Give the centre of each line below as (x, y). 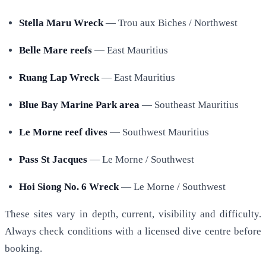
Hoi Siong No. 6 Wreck (69, 187)
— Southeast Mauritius (189, 105)
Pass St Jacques (53, 160)
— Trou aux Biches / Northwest (170, 23)
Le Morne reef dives (63, 132)
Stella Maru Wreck (61, 23)
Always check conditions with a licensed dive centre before (133, 232)
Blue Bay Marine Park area (79, 105)
